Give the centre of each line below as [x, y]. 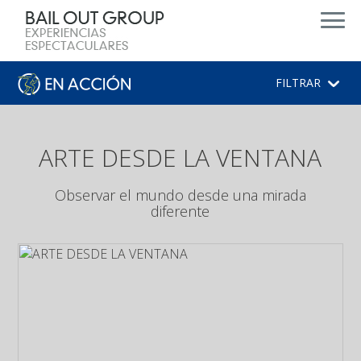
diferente [180, 211]
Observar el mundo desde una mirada [180, 195]
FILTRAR [300, 83]
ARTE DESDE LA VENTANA [180, 158]
